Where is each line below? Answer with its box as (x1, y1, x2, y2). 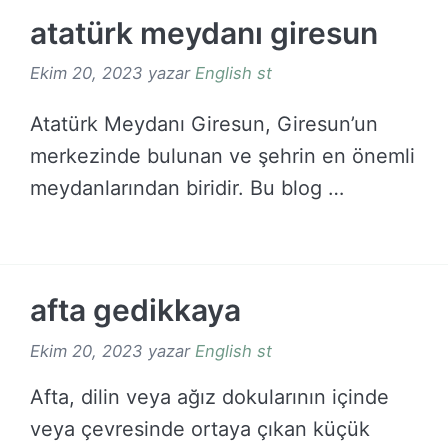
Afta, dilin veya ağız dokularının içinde (30, 384, 389, 409)
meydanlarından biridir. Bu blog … (30, 176, 344, 201)
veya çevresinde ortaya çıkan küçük (30, 416, 370, 441)
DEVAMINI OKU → (55, 234, 196, 255)
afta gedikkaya (30, 292, 241, 329)
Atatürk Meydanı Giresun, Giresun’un (30, 112, 378, 137)
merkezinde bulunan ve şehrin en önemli (30, 144, 415, 169)
